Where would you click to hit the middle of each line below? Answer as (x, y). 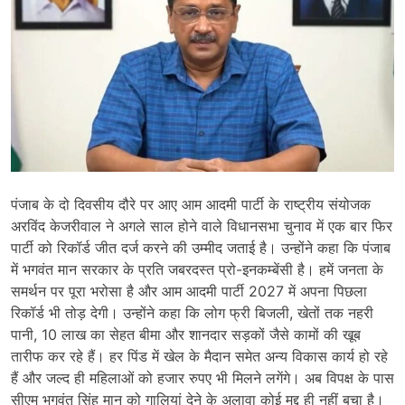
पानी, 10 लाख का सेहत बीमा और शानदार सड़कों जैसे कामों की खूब (186, 334)
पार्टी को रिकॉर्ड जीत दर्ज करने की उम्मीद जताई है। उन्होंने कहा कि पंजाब (201, 248)
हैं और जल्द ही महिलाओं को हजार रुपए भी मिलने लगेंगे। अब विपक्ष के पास (202, 378)
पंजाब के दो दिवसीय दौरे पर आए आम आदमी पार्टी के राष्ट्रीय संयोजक (191, 204)
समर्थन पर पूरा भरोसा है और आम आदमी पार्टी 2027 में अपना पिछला (189, 291)
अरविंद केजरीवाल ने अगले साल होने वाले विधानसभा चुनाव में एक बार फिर (202, 226)
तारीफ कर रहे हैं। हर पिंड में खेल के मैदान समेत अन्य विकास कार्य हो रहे (199, 356)
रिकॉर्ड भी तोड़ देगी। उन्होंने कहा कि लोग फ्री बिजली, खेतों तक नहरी (192, 313)
